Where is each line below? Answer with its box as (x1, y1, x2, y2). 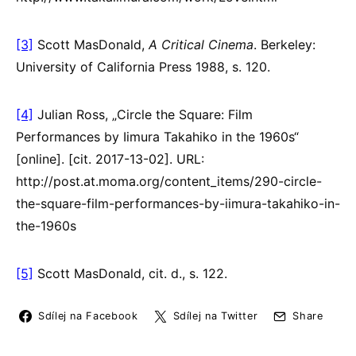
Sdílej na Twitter (172, 309, 258, 322)
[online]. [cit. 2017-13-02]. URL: (16, 150, 204, 167)
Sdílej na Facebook (38, 309, 138, 322)
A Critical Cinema (149, 36, 253, 52)
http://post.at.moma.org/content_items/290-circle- (16, 172, 322, 189)
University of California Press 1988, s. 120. (16, 58, 278, 75)
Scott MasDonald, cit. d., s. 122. (33, 265, 235, 281)
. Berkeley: (253, 36, 315, 52)
